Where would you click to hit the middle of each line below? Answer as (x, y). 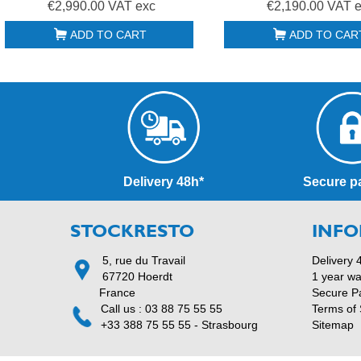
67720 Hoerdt (139, 276)
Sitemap (333, 324)
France (119, 292)
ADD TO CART (108, 35)
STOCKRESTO (132, 230)
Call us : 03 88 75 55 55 (162, 308)
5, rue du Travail (142, 260)
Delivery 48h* (164, 182)
